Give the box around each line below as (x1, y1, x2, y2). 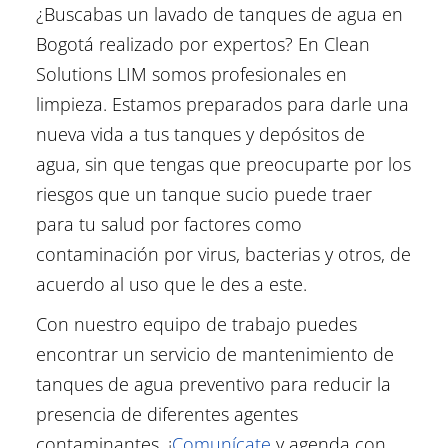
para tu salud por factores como (35, 212, 302, 237)
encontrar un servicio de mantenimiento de (35, 342, 394, 367)
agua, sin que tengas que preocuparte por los (35, 152, 411, 177)
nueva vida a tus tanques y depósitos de (35, 122, 365, 147)
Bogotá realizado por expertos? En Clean (35, 32, 370, 57)
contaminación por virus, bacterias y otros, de (35, 242, 411, 267)
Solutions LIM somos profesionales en (35, 62, 347, 87)
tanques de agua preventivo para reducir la (35, 372, 391, 397)
